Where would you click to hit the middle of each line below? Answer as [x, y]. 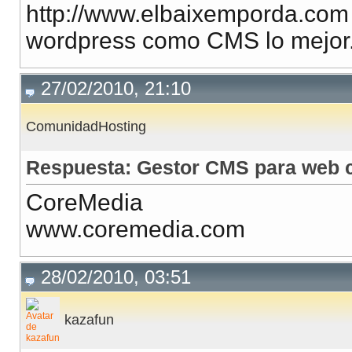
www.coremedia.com [136, 229]
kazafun [89, 320]
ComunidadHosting [86, 127]
